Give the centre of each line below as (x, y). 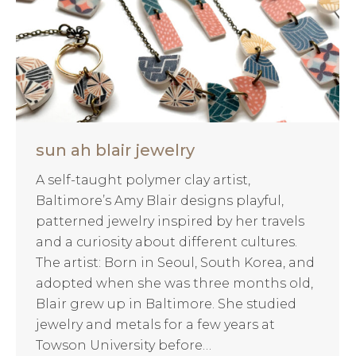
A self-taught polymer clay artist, (143, 180)
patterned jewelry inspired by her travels (170, 221)
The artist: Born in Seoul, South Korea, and (175, 262)
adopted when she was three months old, (174, 283)
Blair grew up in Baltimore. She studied (166, 304)
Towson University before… (124, 345)
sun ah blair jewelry (115, 150)
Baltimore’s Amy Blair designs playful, (160, 200)
